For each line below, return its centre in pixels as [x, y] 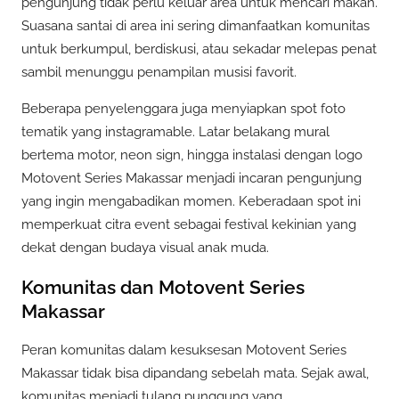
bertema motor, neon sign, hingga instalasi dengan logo [192, 155]
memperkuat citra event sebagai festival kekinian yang [189, 225]
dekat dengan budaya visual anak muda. [145, 248]
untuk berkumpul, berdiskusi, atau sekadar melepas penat [199, 49]
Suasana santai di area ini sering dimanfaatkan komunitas [195, 25]
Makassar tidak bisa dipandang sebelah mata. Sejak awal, [195, 374]
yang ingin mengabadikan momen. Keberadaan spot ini [191, 202]
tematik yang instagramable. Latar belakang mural [175, 132]
